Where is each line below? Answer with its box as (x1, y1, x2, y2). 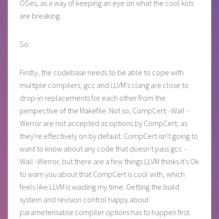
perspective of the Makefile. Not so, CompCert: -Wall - (20, 105, 189, 115)
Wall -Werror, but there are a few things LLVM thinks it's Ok (20, 156, 199, 166)
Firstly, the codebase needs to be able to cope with (20, 67, 184, 77)
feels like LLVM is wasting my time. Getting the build (20, 181, 179, 192)
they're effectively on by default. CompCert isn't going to (20, 131, 198, 141)
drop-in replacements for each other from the (20, 92, 166, 103)
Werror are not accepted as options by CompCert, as (20, 118, 187, 128)
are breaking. (20, 10, 61, 21)
